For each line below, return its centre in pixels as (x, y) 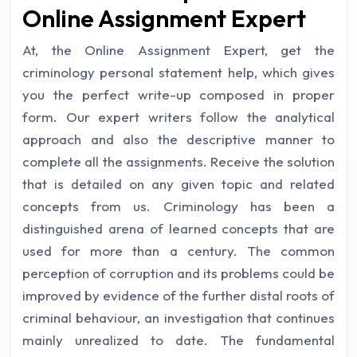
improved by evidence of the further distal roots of (178, 295)
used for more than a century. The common (178, 251)
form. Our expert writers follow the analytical (178, 117)
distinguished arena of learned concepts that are (178, 228)
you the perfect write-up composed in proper (178, 94)
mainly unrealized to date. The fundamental (178, 340)
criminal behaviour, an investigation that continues (178, 318)
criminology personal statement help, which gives (178, 72)
